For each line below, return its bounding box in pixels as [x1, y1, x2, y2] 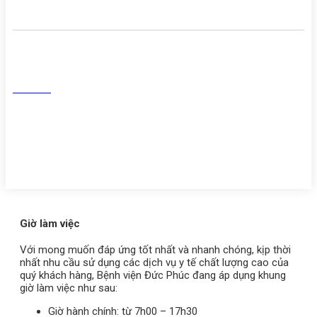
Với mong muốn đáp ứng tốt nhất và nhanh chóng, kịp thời [20, 243, 291, 257]
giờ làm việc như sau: [20, 282, 117, 295]
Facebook [13, 40, 56, 52]
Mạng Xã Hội [13, 11, 79, 25]
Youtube [13, 82, 51, 94]
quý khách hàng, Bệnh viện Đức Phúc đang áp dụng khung [20, 269, 286, 282]
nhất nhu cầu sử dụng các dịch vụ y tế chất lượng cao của [20, 256, 289, 270]
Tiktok [13, 61, 40, 73]
